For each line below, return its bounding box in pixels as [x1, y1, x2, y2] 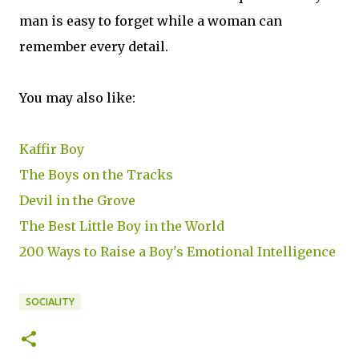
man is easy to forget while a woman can [19, 13, 282, 30]
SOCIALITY [26, 296, 75, 308]
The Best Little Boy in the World [19, 218, 224, 235]
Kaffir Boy [19, 141, 84, 158]
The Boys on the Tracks [19, 167, 173, 184]
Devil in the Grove [19, 192, 135, 209]
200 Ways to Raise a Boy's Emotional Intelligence [19, 244, 336, 260]
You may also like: [19, 90, 135, 107]
